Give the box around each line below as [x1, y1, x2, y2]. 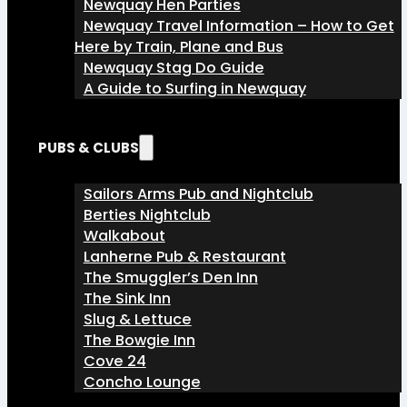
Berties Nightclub [83, 204, 211, 226]
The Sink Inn [83, 288, 171, 310]
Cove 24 [83, 351, 146, 372]
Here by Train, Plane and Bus [74, 36, 283, 58]
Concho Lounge [83, 372, 201, 393]
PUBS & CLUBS [37, 138, 139, 158]
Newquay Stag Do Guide [83, 57, 264, 79]
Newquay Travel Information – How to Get [83, 15, 394, 37]
